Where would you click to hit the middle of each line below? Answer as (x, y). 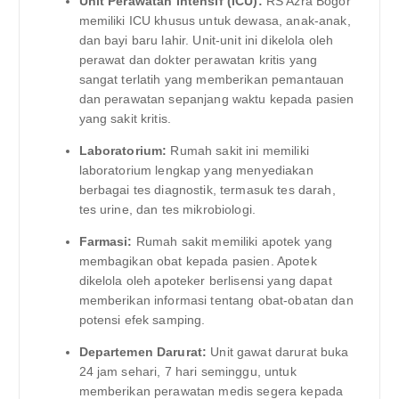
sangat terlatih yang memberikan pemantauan (212, 80)
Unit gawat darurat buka (278, 352)
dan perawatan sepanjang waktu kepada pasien (216, 99)
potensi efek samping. (142, 320)
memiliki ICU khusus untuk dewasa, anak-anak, (215, 21)
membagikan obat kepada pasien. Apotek (198, 261)
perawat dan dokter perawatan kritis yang (198, 60)
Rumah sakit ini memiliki (238, 151)
